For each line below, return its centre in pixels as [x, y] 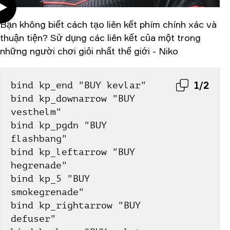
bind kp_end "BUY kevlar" [79, 85]
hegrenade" [39, 166]
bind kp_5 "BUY [50, 179]
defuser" [33, 219]
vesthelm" [36, 112]
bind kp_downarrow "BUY [73, 99]
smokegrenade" [47, 192]
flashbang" [39, 139]
